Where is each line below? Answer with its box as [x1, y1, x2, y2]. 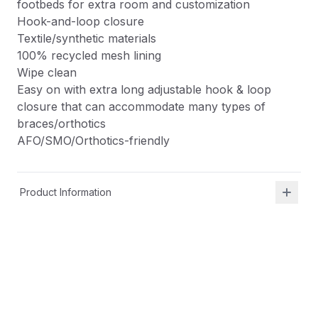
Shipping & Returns [20, 226, 109, 238]
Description [17, 302, 87, 317]
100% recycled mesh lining [17, 48, 161, 62]
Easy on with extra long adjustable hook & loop [17, 82, 271, 97]
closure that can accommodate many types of [17, 99, 265, 114]
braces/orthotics [17, 116, 106, 131]
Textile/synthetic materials [17, 31, 156, 45]
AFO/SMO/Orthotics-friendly [17, 133, 170, 148]
